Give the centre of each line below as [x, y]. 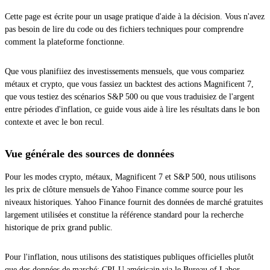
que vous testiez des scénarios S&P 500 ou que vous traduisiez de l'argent [130, 97]
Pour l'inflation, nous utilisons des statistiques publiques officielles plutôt [129, 257]
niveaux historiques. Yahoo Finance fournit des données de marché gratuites [134, 202]
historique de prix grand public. [59, 228]
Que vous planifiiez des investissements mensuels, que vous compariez [124, 72]
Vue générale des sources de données [89, 154]
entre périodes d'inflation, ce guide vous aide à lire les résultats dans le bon [132, 110]
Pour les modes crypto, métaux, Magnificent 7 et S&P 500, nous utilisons [130, 177]
